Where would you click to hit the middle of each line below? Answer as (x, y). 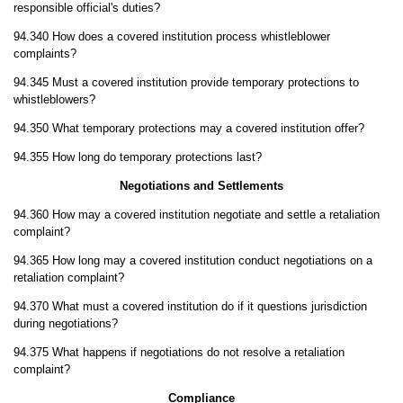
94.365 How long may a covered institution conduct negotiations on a (193, 260)
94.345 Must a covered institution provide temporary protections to (186, 82)
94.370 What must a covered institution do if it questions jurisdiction (190, 306)
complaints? (45, 54)
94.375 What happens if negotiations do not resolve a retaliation (179, 352)
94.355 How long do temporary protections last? (137, 157)
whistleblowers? (54, 99)
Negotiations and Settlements (201, 186)
